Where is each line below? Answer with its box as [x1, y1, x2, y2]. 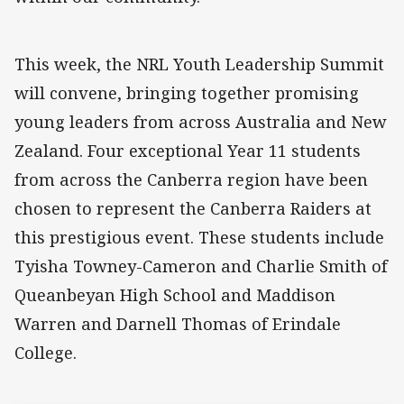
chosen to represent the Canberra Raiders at [14, 197, 372, 220]
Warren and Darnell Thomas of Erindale [14, 313, 341, 335]
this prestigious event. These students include [14, 226, 384, 249]
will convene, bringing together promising [14, 82, 359, 105]
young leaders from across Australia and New [14, 111, 387, 133]
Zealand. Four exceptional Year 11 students [14, 140, 361, 162]
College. [14, 342, 86, 364]
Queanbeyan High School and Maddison [14, 284, 335, 307]
